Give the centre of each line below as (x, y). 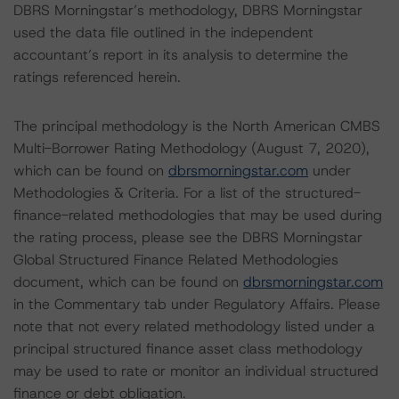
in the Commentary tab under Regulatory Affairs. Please (197, 304)
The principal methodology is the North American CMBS (197, 126)
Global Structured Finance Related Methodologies (176, 260)
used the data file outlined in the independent (163, 33)
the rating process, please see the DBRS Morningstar (188, 237)
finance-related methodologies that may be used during (198, 215)
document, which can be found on (128, 282)
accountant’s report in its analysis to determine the (181, 55)
